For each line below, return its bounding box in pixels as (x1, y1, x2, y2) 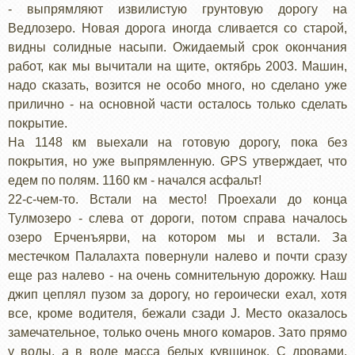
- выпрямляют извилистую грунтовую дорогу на (8, 2, 347, 16)
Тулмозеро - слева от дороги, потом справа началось (8, 211, 347, 225)
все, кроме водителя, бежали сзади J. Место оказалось (8, 306, 347, 320)
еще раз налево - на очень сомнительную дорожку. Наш (8, 268, 347, 282)
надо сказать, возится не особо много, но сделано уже (8, 78, 347, 92)
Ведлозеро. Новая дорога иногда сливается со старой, (8, 21, 347, 35)
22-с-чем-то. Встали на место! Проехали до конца (8, 192, 347, 206)
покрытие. (8, 116, 67, 130)
